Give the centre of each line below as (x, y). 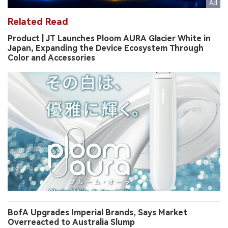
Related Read (38, 21)
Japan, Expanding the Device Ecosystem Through (106, 48)
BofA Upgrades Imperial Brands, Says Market (97, 213)
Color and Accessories (51, 58)
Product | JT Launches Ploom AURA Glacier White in (109, 38)
